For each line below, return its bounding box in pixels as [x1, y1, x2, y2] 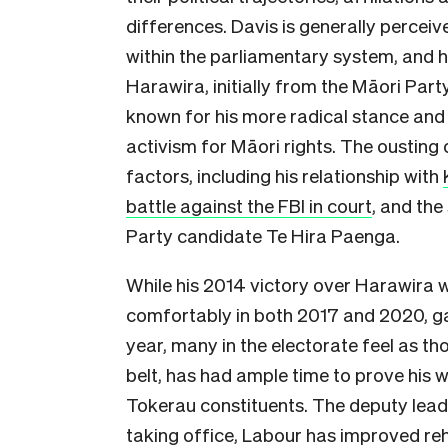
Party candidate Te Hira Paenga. [126, 223, 400, 248]
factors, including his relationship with [126, 163, 443, 188]
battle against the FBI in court [126, 193, 372, 218]
